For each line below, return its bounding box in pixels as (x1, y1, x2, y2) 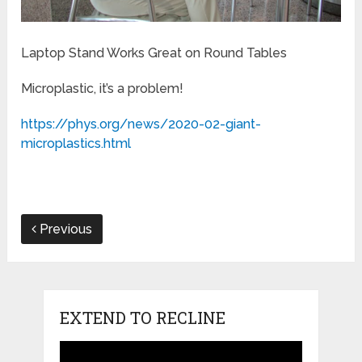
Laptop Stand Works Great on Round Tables (21, 45, 288, 61)
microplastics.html (21, 136, 132, 152)
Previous (36, 221, 93, 238)
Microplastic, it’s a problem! (21, 81, 184, 97)
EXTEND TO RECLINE (59, 307, 225, 329)
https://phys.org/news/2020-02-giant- (21, 116, 262, 133)
